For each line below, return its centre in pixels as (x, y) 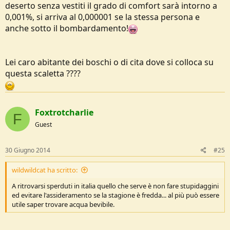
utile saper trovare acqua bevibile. (63, 204)
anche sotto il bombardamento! (67, 28)
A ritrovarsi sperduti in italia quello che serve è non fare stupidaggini (115, 186)
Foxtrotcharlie (64, 112)
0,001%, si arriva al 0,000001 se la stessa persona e (102, 17)
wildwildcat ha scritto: (45, 170)
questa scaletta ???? (43, 73)
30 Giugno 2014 (28, 150)
